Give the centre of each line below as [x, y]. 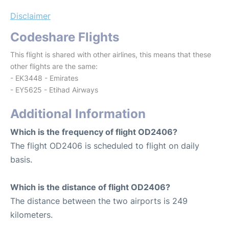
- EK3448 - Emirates [44, 78]
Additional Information [78, 114]
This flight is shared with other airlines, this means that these [111, 54]
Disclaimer [30, 16]
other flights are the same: [54, 66]
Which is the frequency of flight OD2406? [94, 132]
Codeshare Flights [65, 37]
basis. [21, 159]
